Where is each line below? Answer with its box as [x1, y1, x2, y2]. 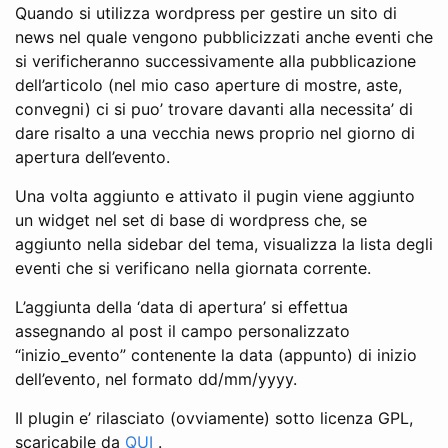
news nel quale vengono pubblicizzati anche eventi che [15, 26, 433, 47]
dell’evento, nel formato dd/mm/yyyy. [15, 368, 297, 389]
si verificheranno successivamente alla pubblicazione [15, 50, 416, 71]
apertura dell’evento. [15, 146, 170, 167]
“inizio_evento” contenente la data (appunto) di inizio [15, 344, 417, 365]
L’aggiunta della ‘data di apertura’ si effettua [15, 296, 348, 317]
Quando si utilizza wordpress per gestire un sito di [15, 2, 397, 23]
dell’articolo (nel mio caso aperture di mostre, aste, [15, 74, 402, 95]
